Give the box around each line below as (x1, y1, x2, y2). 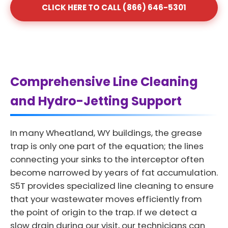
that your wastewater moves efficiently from (10, 192, 202, 205)
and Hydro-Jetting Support (10, 92, 182, 109)
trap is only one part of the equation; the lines (10, 139, 204, 152)
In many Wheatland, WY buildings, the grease (10, 126, 202, 139)
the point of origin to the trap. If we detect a (10, 206, 197, 218)
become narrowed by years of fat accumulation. (10, 166, 218, 179)
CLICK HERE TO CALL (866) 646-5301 (42, 2, 186, 13)
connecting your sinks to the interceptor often (10, 153, 204, 165)
